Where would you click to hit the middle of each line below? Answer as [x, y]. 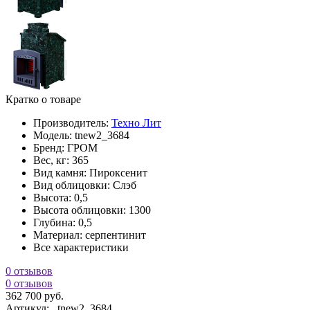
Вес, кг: [53, 160]
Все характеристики [81, 247]
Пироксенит [118, 172]
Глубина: [56, 222]
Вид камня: [61, 172]
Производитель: [71, 122]
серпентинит [116, 235]
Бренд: [50, 147]
